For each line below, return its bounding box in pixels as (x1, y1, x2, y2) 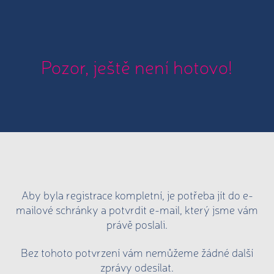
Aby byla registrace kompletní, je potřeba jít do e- (21, 187, 253, 202)
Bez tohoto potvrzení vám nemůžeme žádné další (21, 244, 253, 259)
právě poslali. (106, 217, 168, 231)
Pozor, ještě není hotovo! (40, 54, 232, 78)
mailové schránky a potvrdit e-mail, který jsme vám (16, 202, 258, 217)
